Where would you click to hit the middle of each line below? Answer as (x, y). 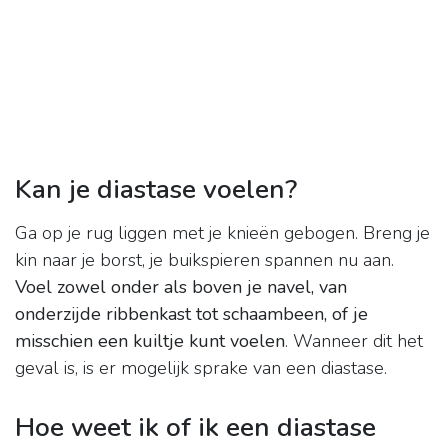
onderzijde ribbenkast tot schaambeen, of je (191, 314)
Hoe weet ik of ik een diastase (195, 427)
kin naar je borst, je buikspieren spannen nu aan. (204, 260)
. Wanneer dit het (354, 341)
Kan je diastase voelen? (156, 189)
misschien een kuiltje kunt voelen (150, 341)
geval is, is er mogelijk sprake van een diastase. (201, 368)
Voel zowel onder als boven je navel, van (181, 287)
